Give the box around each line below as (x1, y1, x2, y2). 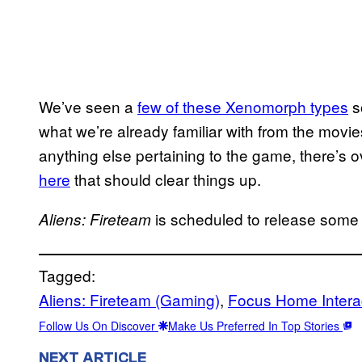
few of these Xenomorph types (137, 95, 348, 117)
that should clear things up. (70, 167, 261, 190)
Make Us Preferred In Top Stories (168, 317, 343, 334)
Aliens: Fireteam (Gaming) (39, 288, 220, 310)
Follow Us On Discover (39, 317, 158, 334)
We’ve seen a (39, 95, 137, 117)
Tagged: (39, 263, 95, 286)
